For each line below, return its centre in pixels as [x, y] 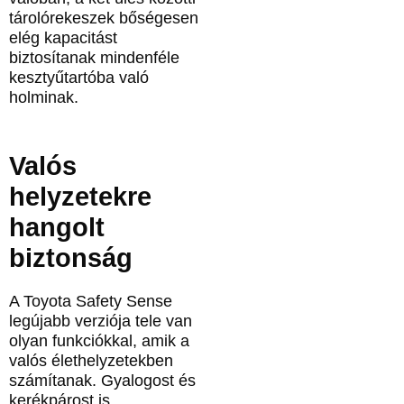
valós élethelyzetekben [91, 361]
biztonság [71, 258]
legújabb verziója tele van [101, 321]
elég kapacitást [63, 37]
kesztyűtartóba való [79, 77]
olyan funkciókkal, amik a [99, 341]
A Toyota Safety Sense [91, 302]
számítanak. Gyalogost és [102, 381]
